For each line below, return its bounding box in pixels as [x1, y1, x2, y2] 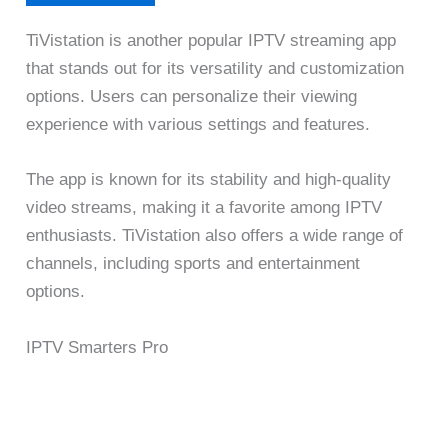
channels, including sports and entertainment [26, 254, 361, 274]
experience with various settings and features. [26, 115, 371, 135]
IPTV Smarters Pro [26, 337, 169, 357]
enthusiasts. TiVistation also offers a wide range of [26, 226, 404, 246]
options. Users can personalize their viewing [26, 87, 358, 107]
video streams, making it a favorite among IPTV [26, 198, 383, 218]
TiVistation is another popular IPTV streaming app [26, 31, 397, 51]
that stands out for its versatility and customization [26, 59, 405, 79]
